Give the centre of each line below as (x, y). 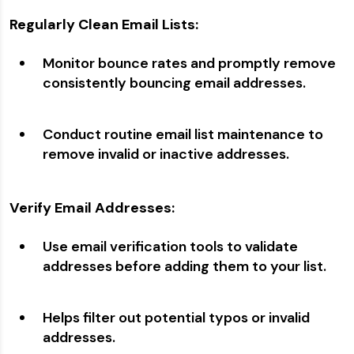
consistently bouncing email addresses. (174, 83)
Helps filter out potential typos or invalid (176, 318)
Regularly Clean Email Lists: (104, 25)
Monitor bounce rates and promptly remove (189, 64)
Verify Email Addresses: (92, 208)
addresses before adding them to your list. (185, 267)
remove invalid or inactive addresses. (166, 154)
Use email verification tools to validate (170, 247)
